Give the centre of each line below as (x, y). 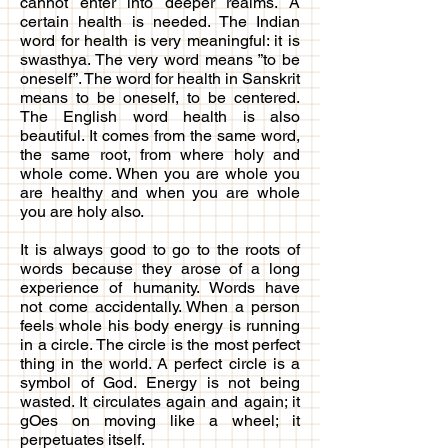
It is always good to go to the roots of (160, 249)
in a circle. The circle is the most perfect (160, 344)
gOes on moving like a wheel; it (160, 420)
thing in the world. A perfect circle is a (160, 363)
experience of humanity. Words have (160, 287)
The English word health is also (160, 116)
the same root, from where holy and (160, 154)
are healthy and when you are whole (160, 192)
